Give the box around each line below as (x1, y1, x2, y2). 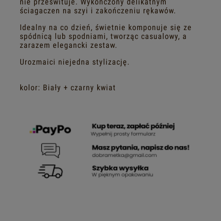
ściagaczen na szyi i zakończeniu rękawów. (20, 6, 176, 16)
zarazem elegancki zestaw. (20, 40, 117, 50)
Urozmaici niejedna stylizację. (20, 57, 130, 67)
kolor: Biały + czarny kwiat (20, 83, 116, 93)
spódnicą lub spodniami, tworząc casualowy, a (20, 32, 187, 41)
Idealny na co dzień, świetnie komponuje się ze (20, 23, 192, 33)
